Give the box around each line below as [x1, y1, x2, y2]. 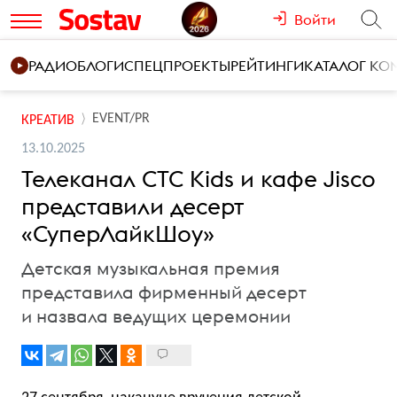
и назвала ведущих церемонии [21, 305, 291, 327]
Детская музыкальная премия [21, 257, 280, 279]
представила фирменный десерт [21, 281, 307, 303]
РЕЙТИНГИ [230, 57, 304, 74]
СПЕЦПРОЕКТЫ [124, 57, 230, 74]
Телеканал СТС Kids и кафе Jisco [21, 164, 376, 193]
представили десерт [21, 191, 244, 221]
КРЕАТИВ [21, 113, 74, 128]
